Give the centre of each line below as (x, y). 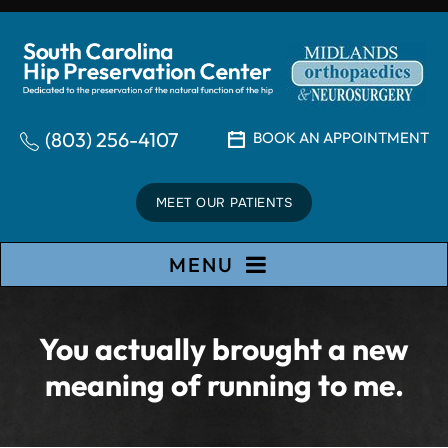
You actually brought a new (224, 349)
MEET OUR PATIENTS (224, 202)
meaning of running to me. (224, 385)
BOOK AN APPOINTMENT (340, 137)
